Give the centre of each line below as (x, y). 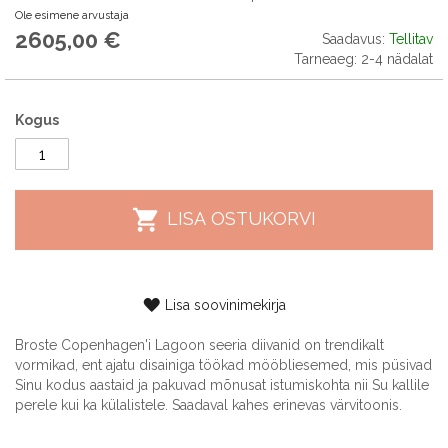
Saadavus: (353, 39)
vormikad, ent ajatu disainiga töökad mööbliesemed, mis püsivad (223, 365)
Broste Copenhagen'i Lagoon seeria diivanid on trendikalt (199, 345)
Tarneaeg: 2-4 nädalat (363, 59)
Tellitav (411, 39)
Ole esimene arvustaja (72, 15)
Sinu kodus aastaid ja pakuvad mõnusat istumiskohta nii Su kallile (222, 385)
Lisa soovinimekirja (225, 305)
